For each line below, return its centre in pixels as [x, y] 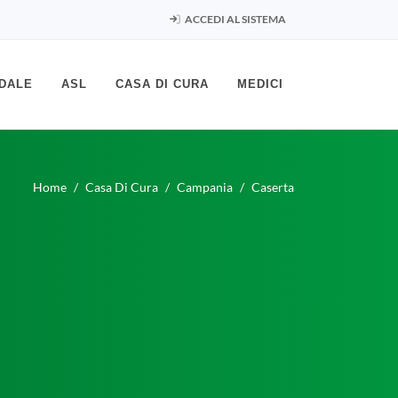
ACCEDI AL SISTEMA [235, 19]
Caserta [273, 187]
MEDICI [260, 84]
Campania [205, 187]
